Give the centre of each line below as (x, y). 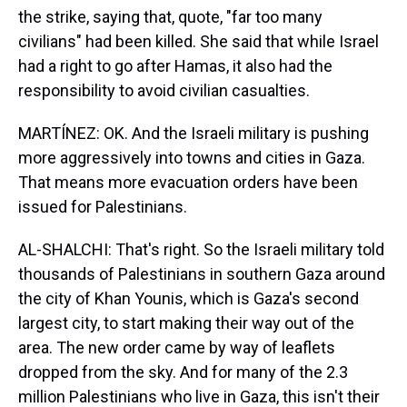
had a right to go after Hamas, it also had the (175, 66)
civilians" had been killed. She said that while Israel (199, 41)
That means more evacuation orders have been (188, 182)
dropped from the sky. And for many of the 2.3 (183, 372)
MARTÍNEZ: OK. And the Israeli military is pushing (194, 133)
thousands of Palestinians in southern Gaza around (202, 274)
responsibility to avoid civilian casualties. (164, 90)
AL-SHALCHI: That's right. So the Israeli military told (201, 249)
